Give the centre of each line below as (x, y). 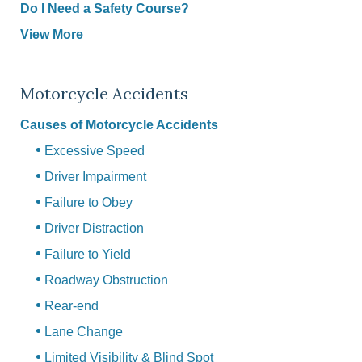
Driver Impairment (95, 177)
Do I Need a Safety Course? (105, 9)
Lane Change (84, 332)
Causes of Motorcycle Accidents (119, 125)
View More (52, 35)
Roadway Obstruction (106, 280)
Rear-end (72, 306)
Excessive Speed (95, 151)
